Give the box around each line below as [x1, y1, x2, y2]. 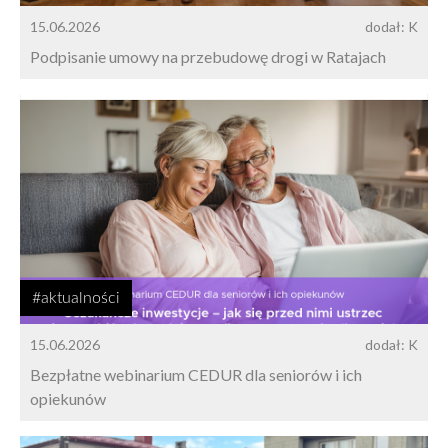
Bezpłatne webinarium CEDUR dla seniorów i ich [30, 364, 362, 384]
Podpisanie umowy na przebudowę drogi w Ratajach [30, 47, 386, 66]
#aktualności [32, 289, 120, 306]
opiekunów [30, 388, 106, 408]
